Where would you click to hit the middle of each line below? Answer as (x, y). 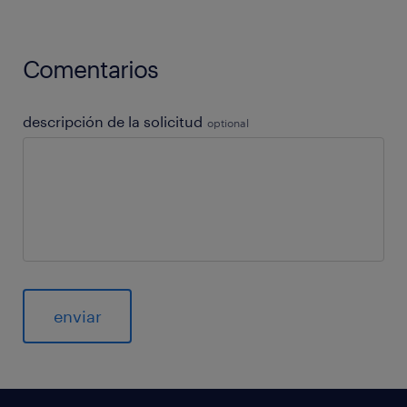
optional (228, 123)
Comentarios (90, 69)
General (53, 357)
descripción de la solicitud (114, 122)
